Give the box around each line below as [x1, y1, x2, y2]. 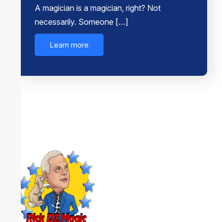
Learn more [50, 40, 89, 50]
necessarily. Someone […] [35, 17, 128, 27]
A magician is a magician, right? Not [35, 3, 161, 13]
